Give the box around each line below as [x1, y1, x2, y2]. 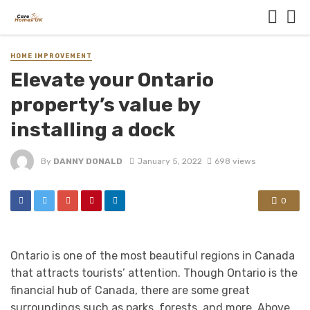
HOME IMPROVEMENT [10, 53, 92, 60]
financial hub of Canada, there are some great [10, 284, 250, 298]
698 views [214, 156, 255, 166]
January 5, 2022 [136, 156, 202, 166]
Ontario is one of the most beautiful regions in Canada [10, 249, 295, 263]
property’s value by [10, 93, 200, 117]
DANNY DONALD [53, 156, 122, 166]
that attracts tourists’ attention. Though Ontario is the [10, 266, 298, 280]
